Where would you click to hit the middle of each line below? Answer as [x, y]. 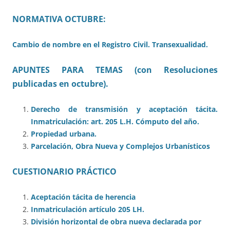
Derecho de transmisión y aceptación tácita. [124, 109]
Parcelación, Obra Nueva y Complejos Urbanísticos [120, 146]
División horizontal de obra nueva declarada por [116, 222]
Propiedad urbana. [64, 134]
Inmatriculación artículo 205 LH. [88, 209]
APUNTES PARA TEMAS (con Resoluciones [115, 70]
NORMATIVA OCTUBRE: [59, 19]
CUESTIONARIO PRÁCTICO [64, 172]
